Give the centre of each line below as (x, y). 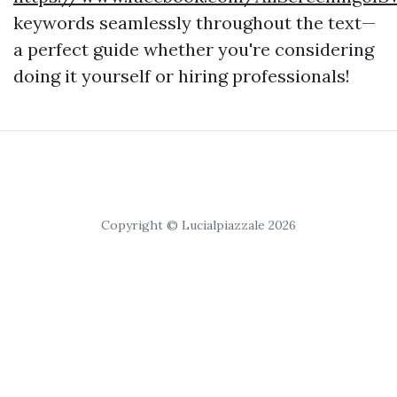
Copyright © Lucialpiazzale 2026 (198, 225)
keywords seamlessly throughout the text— (195, 23)
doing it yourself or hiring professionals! (182, 76)
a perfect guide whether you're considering (194, 49)
